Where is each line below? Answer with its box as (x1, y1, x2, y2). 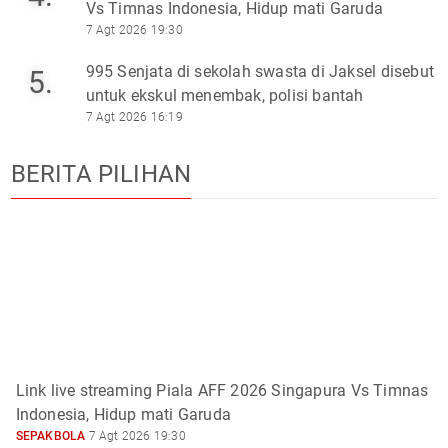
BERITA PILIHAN (10, 159, 192, 188)
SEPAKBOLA (15, 428, 86, 443)
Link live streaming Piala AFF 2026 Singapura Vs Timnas (15, 380, 429, 400)
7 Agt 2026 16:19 (85, 109, 183, 124)
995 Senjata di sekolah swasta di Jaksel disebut (85, 61, 434, 81)
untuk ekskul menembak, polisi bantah (85, 85, 364, 105)
